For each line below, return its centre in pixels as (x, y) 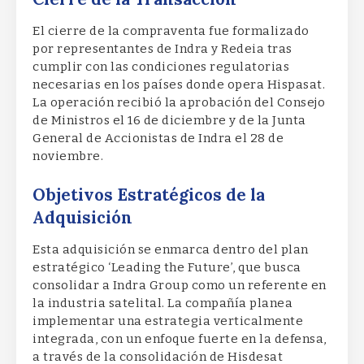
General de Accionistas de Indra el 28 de (158, 139)
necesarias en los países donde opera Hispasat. (179, 85)
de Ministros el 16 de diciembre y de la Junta (169, 121)
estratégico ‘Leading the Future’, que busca (167, 267)
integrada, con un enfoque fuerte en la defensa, (180, 338)
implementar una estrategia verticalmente (168, 321)
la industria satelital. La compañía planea (162, 303)
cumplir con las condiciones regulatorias (161, 67)
